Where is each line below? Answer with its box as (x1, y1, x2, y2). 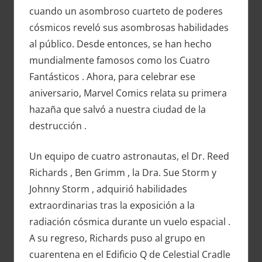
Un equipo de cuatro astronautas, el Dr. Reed (29, 150, 229, 163)
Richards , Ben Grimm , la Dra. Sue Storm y (29, 166, 216, 180)
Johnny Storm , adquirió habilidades (29, 182, 187, 196)
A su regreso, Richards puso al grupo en (29, 232, 205, 245)
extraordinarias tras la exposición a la (29, 199, 195, 212)
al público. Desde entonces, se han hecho (29, 37, 212, 51)
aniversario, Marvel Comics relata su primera (29, 87, 227, 100)
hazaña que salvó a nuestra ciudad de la (29, 103, 206, 116)
